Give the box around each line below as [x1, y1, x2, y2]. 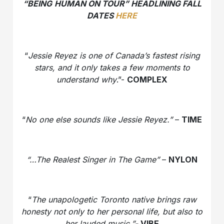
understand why [56, 74, 116, 84]
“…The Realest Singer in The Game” [26, 154, 159, 164]
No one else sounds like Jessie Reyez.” [25, 114, 172, 124]
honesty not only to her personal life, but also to [21, 206, 202, 216]
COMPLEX [127, 74, 167, 84]
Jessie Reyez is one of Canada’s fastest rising [27, 50, 200, 60]
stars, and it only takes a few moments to [34, 62, 190, 72]
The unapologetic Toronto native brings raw [31, 194, 196, 204]
